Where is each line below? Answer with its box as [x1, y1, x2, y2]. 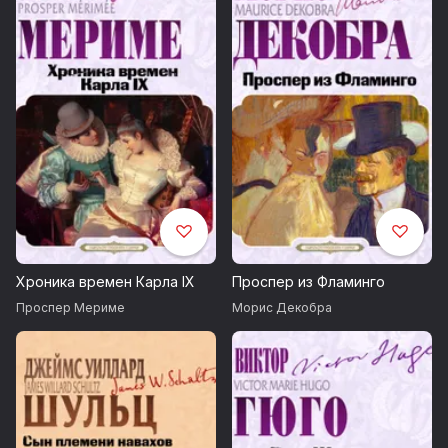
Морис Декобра [232, 300, 332, 316]
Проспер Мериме [16, 300, 125, 316]
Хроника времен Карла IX [16, 273, 195, 291]
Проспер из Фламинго [232, 273, 385, 291]
